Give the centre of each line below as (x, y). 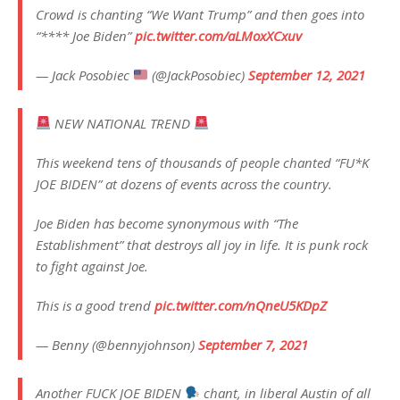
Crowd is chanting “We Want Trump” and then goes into (200, 14)
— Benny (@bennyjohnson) (117, 344)
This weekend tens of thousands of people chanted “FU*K (202, 162)
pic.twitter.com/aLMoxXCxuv (218, 35)
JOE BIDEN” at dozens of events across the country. (184, 183)
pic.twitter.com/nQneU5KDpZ (241, 305)
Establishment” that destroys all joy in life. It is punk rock (202, 244)
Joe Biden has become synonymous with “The (167, 223)
